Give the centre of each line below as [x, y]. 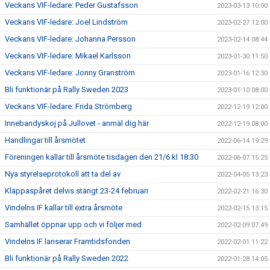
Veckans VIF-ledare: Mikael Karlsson [68, 56]
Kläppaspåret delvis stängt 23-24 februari [77, 191]
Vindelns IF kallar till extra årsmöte [64, 208]
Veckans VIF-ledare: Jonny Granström [70, 73]
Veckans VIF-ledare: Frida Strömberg [68, 106]
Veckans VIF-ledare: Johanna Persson [70, 39]
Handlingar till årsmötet [45, 140]
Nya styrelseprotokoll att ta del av [63, 174]
